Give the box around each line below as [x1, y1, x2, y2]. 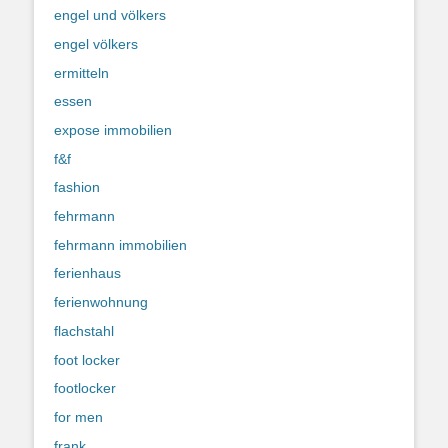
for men [54, 408, 103, 425]
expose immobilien [54, 122, 172, 138]
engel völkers [54, 35, 138, 52]
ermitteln [54, 64, 109, 81]
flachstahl [54, 322, 114, 339]
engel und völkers [54, 7, 166, 24]
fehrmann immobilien [54, 236, 187, 253]
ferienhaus [54, 265, 121, 282]
